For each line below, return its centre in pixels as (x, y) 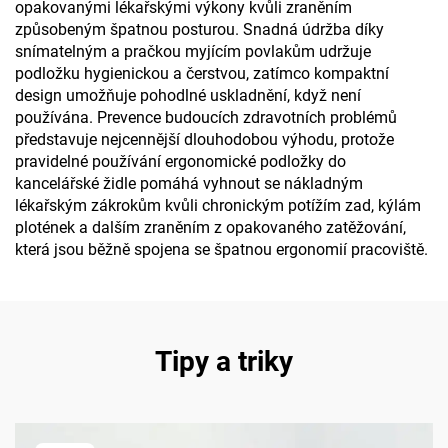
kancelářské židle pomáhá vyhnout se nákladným (189, 183)
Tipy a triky (224, 361)
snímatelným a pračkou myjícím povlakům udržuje (193, 51)
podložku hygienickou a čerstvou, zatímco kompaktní (202, 73)
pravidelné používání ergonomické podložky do (180, 161)
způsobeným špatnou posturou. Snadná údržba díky (199, 29)
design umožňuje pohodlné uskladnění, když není (188, 95)
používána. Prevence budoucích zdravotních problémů (206, 117)
